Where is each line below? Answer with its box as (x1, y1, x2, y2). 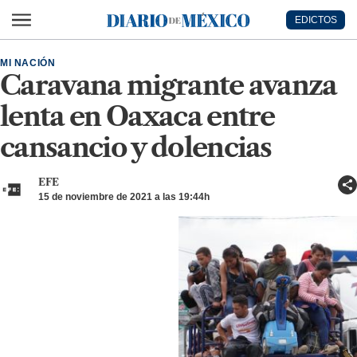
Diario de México (106, 21, 147, 35)
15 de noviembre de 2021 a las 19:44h (38, 191, 210, 202)
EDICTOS (294, 14, 337, 25)
